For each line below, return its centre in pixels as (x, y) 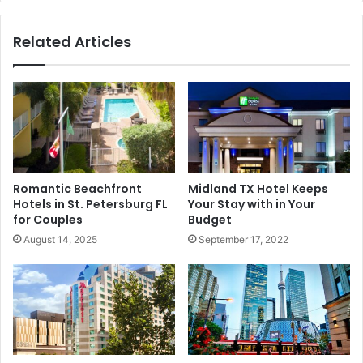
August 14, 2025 (60, 239)
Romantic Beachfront (77, 188)
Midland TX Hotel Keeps (258, 188)
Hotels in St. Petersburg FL (90, 204)
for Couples (48, 219)
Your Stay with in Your (252, 204)
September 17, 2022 (243, 239)
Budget (210, 219)
